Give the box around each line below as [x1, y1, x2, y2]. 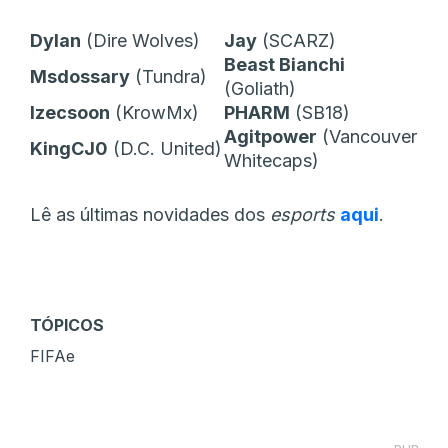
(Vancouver [317, 125, 417, 147]
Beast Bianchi [224, 53, 345, 75]
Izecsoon [30, 101, 110, 123]
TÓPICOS [30, 314, 104, 335]
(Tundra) [130, 65, 207, 87]
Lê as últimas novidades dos [30, 203, 270, 225]
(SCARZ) [257, 29, 336, 51]
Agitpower [224, 125, 317, 147]
